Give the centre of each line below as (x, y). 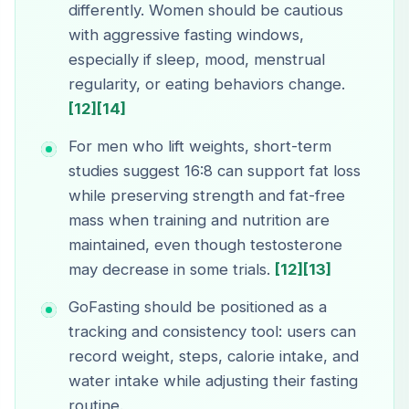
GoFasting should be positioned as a (198, 307)
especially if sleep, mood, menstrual (197, 60)
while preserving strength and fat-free (207, 196)
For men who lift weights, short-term (200, 147)
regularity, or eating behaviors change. (207, 84)
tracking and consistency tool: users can (212, 332)
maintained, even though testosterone (205, 245)
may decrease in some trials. (172, 270)
